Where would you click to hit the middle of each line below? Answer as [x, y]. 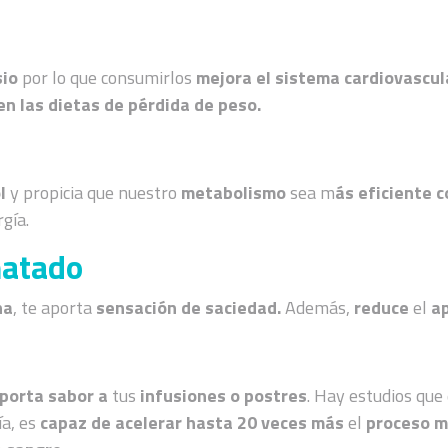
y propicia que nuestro [96, 192]
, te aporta [55, 307]
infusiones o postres [224, 395]
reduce [382, 307]
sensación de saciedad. [189, 307]
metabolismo [234, 192]
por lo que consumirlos [109, 77]
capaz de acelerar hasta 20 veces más [192, 422]
